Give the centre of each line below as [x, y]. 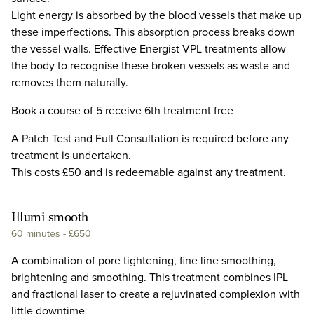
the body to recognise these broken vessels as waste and [151, 65]
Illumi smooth [50, 216]
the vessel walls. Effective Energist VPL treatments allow [149, 48]
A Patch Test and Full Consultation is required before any [150, 138]
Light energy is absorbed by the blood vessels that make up [156, 15]
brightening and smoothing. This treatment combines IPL [150, 277]
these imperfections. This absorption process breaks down [153, 32]
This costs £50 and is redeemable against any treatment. [149, 172]
